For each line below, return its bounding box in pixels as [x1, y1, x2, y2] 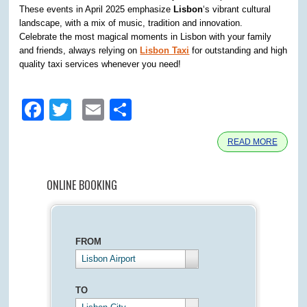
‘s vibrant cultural [203, 4, 271, 14]
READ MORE [227, 137, 278, 147]
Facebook [44, 97, 142, 122]
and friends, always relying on [19, 45, 140, 56]
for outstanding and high [189, 45, 288, 56]
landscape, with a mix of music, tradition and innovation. [19, 18, 243, 28]
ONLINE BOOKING [46, 177, 117, 193]
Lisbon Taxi [140, 45, 190, 56]
